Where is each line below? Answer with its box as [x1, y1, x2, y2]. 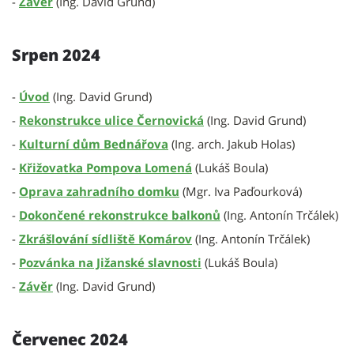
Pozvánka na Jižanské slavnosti [19, 254, 201, 270]
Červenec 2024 [12, 329, 128, 350]
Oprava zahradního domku [19, 183, 179, 199]
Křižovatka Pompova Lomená [19, 160, 192, 175]
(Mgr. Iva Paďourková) [179, 183, 302, 199]
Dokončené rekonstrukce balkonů [19, 207, 220, 223]
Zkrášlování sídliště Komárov [19, 231, 192, 247]
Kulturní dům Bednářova [19, 136, 168, 152]
